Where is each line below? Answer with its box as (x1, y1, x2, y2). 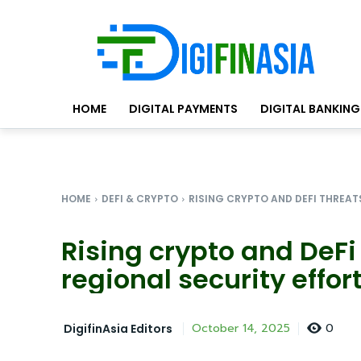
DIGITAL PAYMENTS (129, 101, 238, 118)
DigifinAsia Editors (64, 320, 172, 337)
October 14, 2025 (192, 320, 290, 338)
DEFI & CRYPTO (102, 192, 178, 206)
